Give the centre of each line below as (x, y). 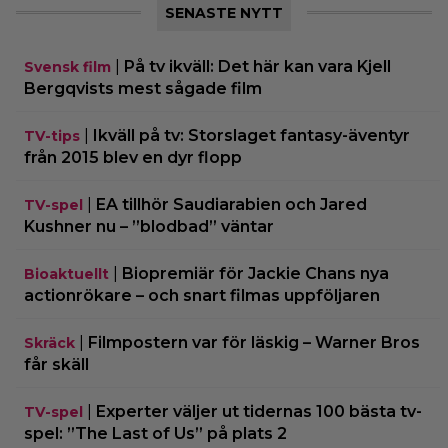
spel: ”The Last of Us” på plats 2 (155, 433)
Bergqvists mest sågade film (143, 88)
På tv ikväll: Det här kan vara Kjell (257, 66)
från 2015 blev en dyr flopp (133, 157)
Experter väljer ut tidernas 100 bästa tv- (259, 411)
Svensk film (67, 66)
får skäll (56, 364)
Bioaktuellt (66, 273)
